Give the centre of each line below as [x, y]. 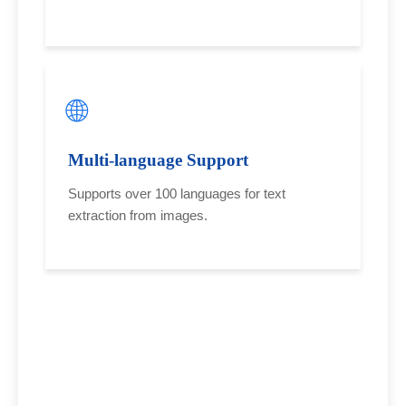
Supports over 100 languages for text [177, 193]
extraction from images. [138, 215]
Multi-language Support [158, 159]
